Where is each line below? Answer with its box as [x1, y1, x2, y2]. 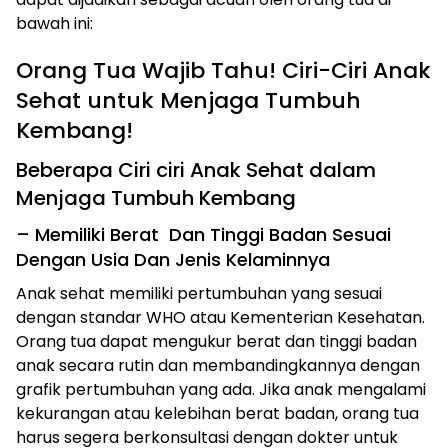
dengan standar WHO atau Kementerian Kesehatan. [16, 305, 425, 329]
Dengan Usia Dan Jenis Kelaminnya [16, 246, 330, 272]
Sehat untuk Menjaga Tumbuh [16, 84, 361, 116]
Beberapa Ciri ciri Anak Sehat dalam [16, 155, 376, 184]
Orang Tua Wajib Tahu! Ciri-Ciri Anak [16, 54, 431, 86]
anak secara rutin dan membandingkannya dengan [16, 353, 420, 377]
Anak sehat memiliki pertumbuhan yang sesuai [16, 281, 382, 305]
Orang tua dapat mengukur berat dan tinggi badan [16, 329, 417, 353]
